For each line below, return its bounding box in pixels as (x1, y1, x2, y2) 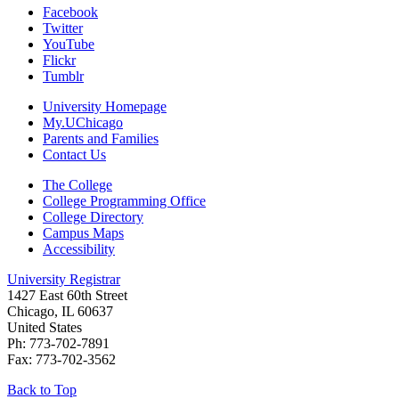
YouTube (43, 37, 94, 53)
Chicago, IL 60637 (7, 304, 113, 320)
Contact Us (43, 147, 106, 163)
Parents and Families (43, 131, 159, 147)
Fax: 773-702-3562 (7, 352, 116, 368)
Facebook (43, 4, 98, 20)
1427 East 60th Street (7, 288, 127, 304)
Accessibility (43, 241, 115, 257)
